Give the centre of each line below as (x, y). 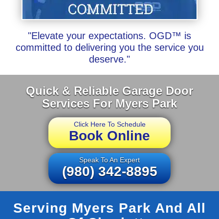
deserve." (109, 59)
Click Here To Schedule (109, 124)
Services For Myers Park (109, 103)
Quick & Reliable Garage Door (109, 90)
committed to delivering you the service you (109, 47)
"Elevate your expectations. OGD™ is (109, 35)
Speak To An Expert (109, 160)
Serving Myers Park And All (109, 208)
